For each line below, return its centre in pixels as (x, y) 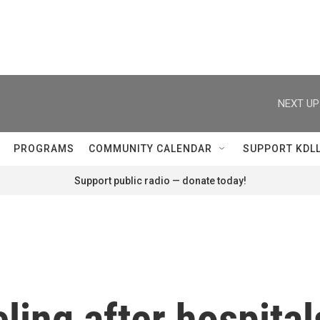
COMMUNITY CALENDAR (150, 149)
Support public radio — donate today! (160, 181)
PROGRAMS (44, 149)
